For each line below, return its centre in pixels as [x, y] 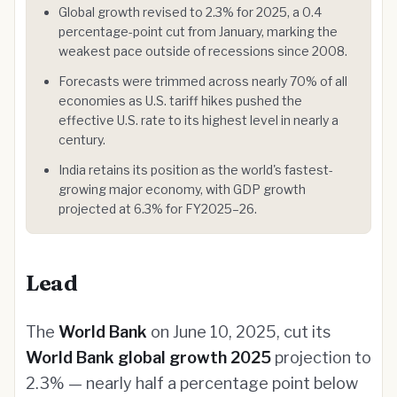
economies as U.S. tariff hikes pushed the [180, 101]
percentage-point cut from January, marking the [198, 31]
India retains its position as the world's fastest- [196, 170]
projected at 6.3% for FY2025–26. [158, 209]
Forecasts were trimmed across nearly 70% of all [203, 81]
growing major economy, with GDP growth [182, 189]
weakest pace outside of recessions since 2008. [203, 51]
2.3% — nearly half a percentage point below [192, 383]
